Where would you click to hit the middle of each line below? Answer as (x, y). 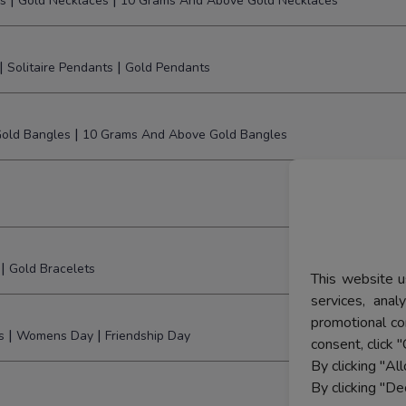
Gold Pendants (168, 68)
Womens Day (55, 336)
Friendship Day (148, 336)
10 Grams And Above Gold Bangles (185, 135)
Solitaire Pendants (60, 68)
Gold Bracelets (52, 269)
